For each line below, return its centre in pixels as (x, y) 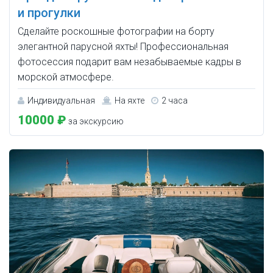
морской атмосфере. (66, 77)
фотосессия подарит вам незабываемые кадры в (129, 62)
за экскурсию (95, 121)
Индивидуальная (61, 100)
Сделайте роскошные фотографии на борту (116, 31)
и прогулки (49, 12)
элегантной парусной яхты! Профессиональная (123, 46)
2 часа (175, 100)
